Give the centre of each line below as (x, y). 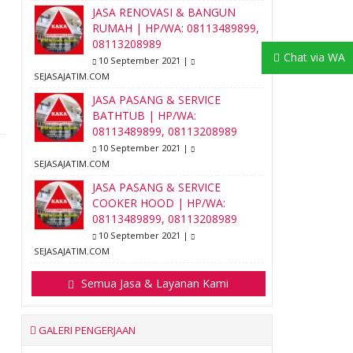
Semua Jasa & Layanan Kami (154, 283)
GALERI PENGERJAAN (85, 330)
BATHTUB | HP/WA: (144, 115)
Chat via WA (314, 58)
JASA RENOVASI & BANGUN (163, 12)
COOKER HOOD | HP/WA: (158, 203)
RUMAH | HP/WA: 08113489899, (175, 28)
